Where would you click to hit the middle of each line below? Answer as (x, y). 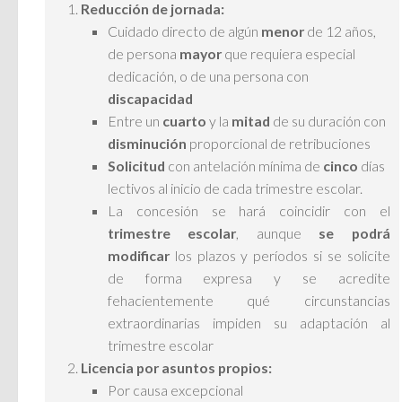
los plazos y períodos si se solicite (280, 256)
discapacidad (150, 99)
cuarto (184, 121)
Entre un (135, 121)
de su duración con (328, 121)
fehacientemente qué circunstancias (249, 301)
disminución (147, 144)
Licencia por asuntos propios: (176, 368)
